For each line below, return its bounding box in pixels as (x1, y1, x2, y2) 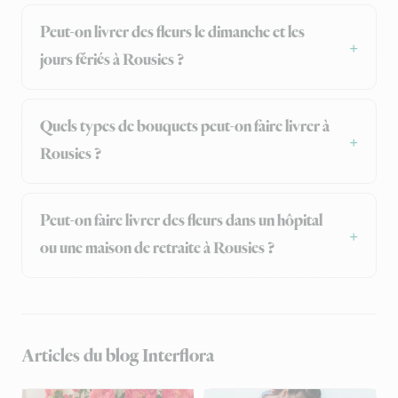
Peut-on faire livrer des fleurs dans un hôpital (40, 211, 322, 233)
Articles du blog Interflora (21, 344, 214, 370)
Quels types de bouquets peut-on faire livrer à (40, 116, 330, 139)
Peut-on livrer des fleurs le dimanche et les (40, 22, 305, 44)
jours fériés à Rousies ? (40, 50, 184, 72)
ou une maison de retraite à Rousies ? (40, 238, 275, 260)
